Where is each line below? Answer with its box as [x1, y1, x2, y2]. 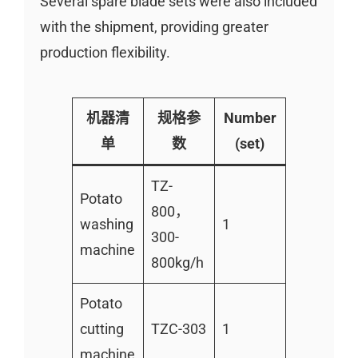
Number [223, 109, 276, 126]
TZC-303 [150, 320, 206, 337]
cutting [79, 320, 124, 337]
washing [79, 215, 133, 233]
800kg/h [150, 253, 204, 271]
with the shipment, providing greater [39, 18, 268, 35]
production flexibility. [39, 43, 170, 61]
